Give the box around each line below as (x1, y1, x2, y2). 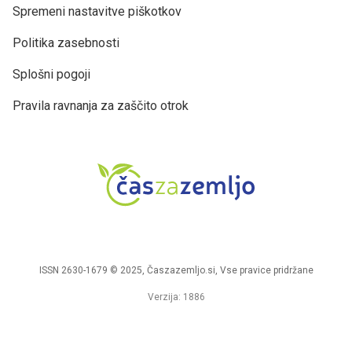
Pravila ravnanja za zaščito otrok (13, 97, 189, 113)
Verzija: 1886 (147, 291, 205, 302)
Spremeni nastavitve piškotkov (13, 3, 181, 19)
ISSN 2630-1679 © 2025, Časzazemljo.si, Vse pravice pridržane (38, 264, 313, 276)
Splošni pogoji (13, 66, 90, 82)
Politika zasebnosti (13, 35, 119, 50)
